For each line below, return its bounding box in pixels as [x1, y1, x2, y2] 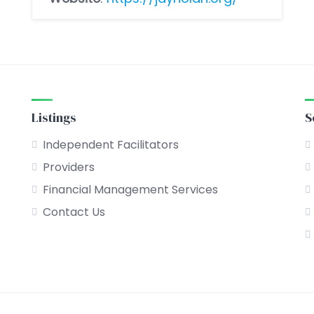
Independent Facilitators [42, 137, 179, 153]
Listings [31, 109, 76, 126]
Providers [42, 159, 95, 175]
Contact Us [42, 204, 105, 220]
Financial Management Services [42, 182, 218, 198]
